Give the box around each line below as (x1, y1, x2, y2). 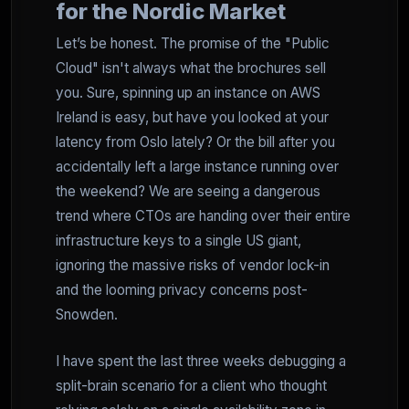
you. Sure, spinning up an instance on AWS (56, 84, 320, 101)
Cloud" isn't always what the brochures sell (56, 59, 326, 77)
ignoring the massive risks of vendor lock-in (56, 257, 330, 274)
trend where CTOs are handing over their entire (56, 207, 351, 225)
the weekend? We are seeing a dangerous (56, 183, 320, 200)
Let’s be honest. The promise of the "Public (56, 35, 330, 52)
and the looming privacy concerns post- (56, 281, 308, 299)
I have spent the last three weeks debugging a (56, 352, 346, 370)
